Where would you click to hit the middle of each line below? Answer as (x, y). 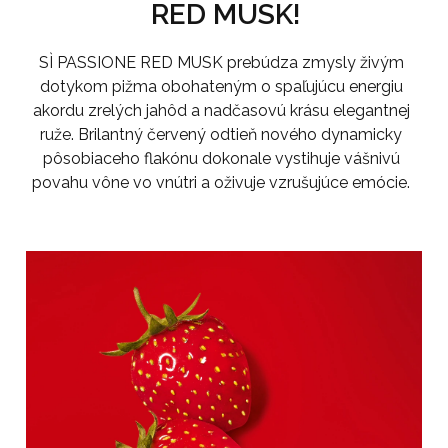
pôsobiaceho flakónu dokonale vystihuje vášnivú (221, 158)
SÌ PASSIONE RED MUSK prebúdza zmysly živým (221, 62)
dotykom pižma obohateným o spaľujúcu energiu (221, 86)
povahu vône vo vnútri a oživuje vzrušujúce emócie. (221, 182)
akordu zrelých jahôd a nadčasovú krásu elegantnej (221, 110)
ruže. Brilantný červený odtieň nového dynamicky (221, 134)
